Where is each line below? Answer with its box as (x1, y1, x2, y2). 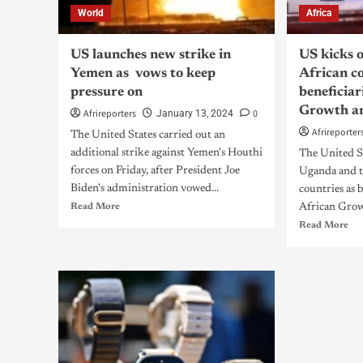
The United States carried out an (70, 130, 225, 141)
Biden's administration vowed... (70, 183, 219, 194)
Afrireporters (83, 107, 136, 121)
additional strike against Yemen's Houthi (70, 147, 263, 159)
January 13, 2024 (156, 108, 233, 119)
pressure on (70, 86, 143, 100)
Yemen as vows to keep (70, 67, 216, 81)
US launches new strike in (70, 49, 231, 62)
